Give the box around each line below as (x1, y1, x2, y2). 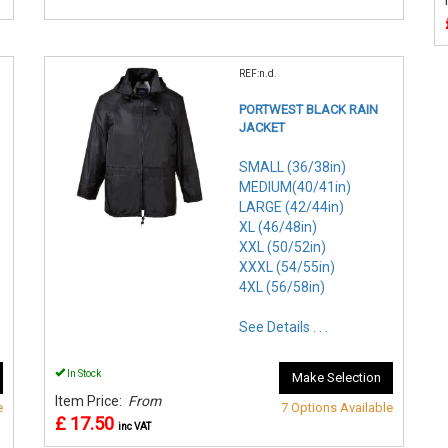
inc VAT (118, 420, 151, 432)
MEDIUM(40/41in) (239, 178, 351, 195)
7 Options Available (281, 399, 393, 415)
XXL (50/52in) (239, 238, 326, 255)
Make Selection (292, 369, 381, 385)
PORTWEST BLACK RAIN (239, 101, 378, 117)
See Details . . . (239, 318, 328, 335)
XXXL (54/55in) (239, 258, 335, 275)
